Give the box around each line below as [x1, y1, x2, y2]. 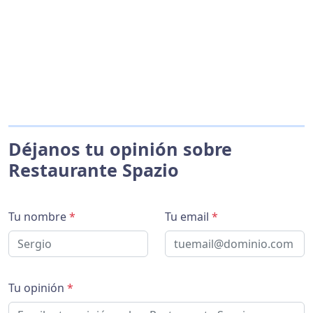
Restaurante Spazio [8, 158, 179, 182]
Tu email [165, 209, 212, 224]
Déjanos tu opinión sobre [8, 137, 232, 161]
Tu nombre [8, 209, 69, 224]
